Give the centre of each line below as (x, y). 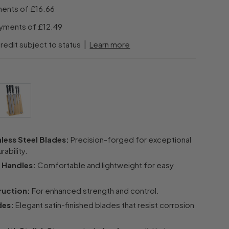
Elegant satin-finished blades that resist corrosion (104, 204)
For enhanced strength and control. (95, 190)
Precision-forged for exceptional (130, 139)
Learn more (110, 44)
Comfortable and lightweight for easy (105, 165)
